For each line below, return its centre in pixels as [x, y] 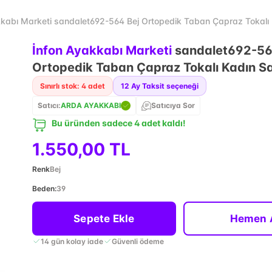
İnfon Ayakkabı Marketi [102, 50]
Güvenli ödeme [138, 241]
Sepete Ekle [104, 219]
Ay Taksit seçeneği [165, 86]
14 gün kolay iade [72, 241]
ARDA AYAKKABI [90, 105]
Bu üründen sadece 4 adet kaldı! [118, 123]
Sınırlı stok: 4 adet [72, 86]
